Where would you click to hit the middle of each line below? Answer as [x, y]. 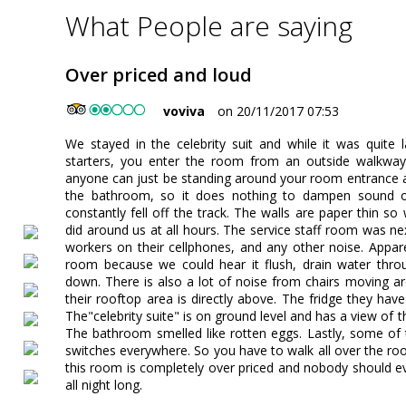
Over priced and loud [159, 75]
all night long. [104, 385]
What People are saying [209, 26]
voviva [184, 111]
